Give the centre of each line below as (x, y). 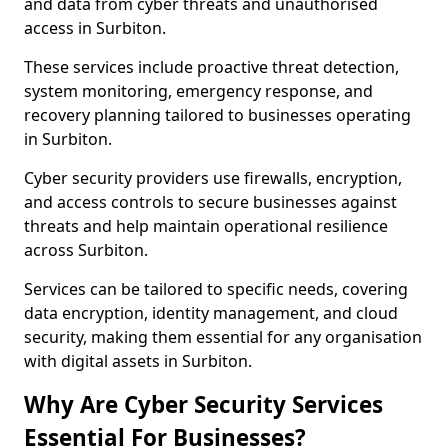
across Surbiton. (86, 250)
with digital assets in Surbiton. (138, 361)
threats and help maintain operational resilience (206, 226)
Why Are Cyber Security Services (203, 404)
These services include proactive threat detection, (211, 67)
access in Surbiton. (95, 28)
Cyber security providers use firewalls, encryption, (213, 178)
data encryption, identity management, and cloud (211, 313)
